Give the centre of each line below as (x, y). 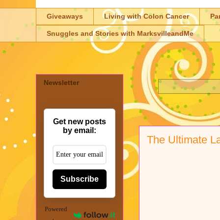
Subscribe (80, 179)
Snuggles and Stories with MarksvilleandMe (120, 34)
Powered (56, 209)
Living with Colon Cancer (147, 16)
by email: (80, 130)
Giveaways (65, 16)
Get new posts (80, 121)
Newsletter (61, 82)
